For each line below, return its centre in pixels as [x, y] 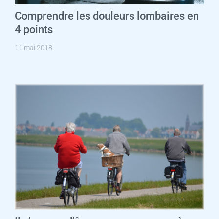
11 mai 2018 [33, 48]
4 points [33, 29]
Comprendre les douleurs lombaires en [107, 16]
